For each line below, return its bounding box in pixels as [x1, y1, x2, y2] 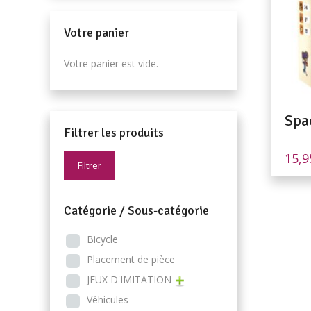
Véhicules [87, 293, 128, 306]
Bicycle [87, 233, 118, 246]
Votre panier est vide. [64, 57, 158, 70]
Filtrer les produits [64, 125, 164, 140]
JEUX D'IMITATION [87, 273, 171, 286]
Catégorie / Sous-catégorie [64, 203, 209, 218]
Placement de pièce [87, 253, 175, 266]
